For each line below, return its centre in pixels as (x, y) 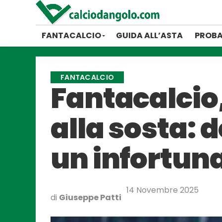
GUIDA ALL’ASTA (149, 35)
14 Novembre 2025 (163, 190)
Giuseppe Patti (90, 197)
